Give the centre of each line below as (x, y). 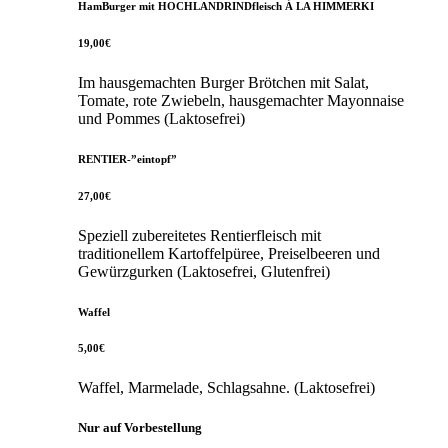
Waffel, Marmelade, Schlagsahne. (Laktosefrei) (227, 388)
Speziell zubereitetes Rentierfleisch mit (200, 235)
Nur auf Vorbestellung (140, 427)
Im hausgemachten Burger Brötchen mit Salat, (224, 82)
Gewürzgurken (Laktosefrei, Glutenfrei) (204, 271)
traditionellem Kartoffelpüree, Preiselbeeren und (229, 253)
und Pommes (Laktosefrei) (162, 118)
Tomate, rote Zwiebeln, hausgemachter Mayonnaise (241, 100)
